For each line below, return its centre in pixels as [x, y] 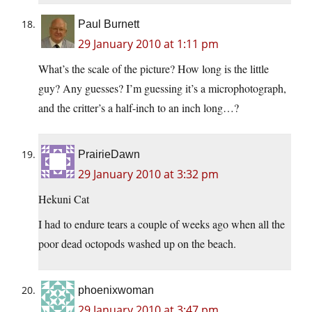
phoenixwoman [116, 290]
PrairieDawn [109, 155]
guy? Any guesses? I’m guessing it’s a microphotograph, [162, 88]
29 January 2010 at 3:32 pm [148, 174]
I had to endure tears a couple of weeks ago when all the [162, 224]
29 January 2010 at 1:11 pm [148, 44]
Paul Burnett [109, 24]
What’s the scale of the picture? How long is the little [154, 69]
